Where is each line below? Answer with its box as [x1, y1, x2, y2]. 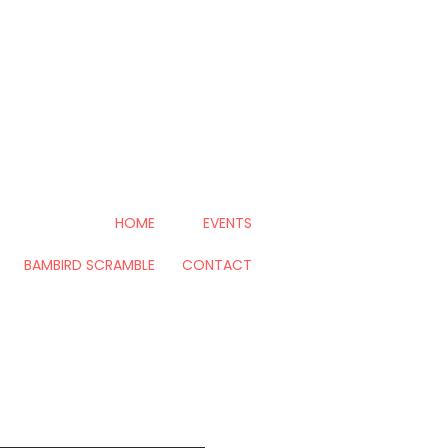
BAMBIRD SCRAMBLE [24, 254, 155, 275]
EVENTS [203, 212, 252, 233]
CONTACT [182, 254, 252, 275]
